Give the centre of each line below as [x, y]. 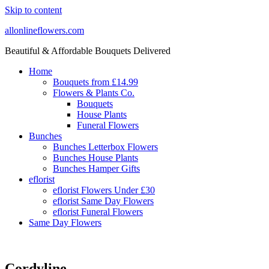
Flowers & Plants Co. [94, 93]
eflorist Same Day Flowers [103, 201]
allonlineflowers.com [44, 30]
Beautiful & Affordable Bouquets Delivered [88, 51]
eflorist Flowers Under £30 [104, 190]
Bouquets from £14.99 [95, 82]
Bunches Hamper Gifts [96, 168]
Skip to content [33, 10]
